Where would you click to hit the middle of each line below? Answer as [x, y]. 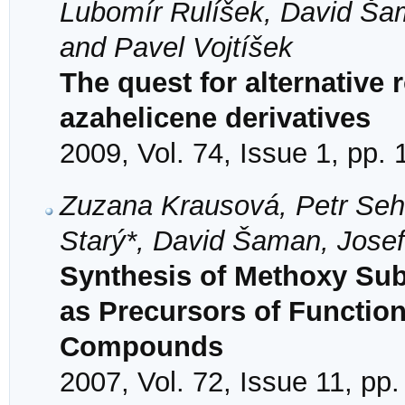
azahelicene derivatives [215, 118]
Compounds [141, 347]
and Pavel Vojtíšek [176, 48]
